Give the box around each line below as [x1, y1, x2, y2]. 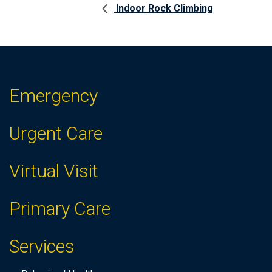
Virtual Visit [9, 160, 98, 182]
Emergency [9, 85, 98, 107]
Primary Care [9, 198, 110, 220]
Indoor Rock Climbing [114, 2, 213, 15]
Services [9, 236, 75, 257]
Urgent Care [9, 123, 103, 144]
